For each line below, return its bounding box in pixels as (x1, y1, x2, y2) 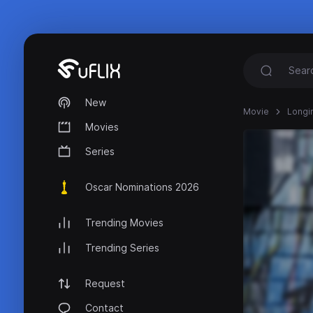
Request (85, 277, 125, 289)
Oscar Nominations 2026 (85, 181, 199, 194)
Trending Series (85, 241, 159, 254)
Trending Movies (85, 217, 163, 229)
